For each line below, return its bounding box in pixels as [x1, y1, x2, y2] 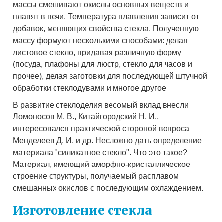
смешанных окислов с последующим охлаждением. [13, 184, 204, 193]
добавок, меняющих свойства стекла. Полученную [13, 24, 199, 33]
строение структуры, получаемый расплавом [13, 172, 179, 181]
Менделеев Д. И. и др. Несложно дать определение [13, 136, 202, 145]
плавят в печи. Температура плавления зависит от [13, 12, 200, 21]
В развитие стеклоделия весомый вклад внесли [13, 101, 189, 110]
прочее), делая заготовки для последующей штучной [13, 72, 208, 81]
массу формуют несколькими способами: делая [13, 36, 188, 45]
